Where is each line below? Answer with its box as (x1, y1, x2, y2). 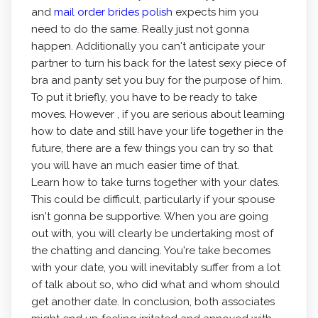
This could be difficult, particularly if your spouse (31, 193, 275, 206)
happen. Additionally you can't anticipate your (31, 40, 265, 53)
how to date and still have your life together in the (31, 125, 283, 138)
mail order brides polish (53, 6, 172, 18)
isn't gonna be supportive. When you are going (31, 210, 268, 223)
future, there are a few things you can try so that (31, 142, 273, 155)
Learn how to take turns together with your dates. (31, 176, 280, 189)
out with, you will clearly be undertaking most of (31, 227, 273, 240)
